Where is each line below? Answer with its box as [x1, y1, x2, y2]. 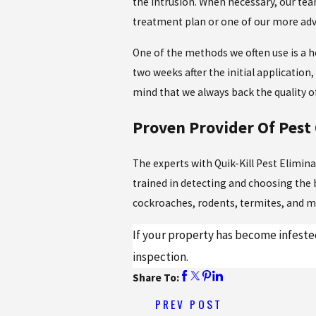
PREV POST [154, 296, 222, 313]
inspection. [132, 248, 188, 265]
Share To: [132, 270, 179, 284]
